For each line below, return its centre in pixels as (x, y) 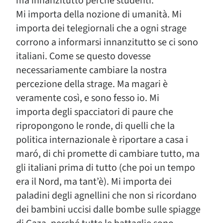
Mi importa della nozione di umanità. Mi (99, 14)
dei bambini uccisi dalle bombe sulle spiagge (108, 210)
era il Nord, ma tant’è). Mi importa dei (94, 182)
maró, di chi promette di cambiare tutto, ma (108, 154)
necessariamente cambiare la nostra (91, 70)
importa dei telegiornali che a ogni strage (101, 28)
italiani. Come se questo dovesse (83, 56)
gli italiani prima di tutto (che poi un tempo (106, 168)
